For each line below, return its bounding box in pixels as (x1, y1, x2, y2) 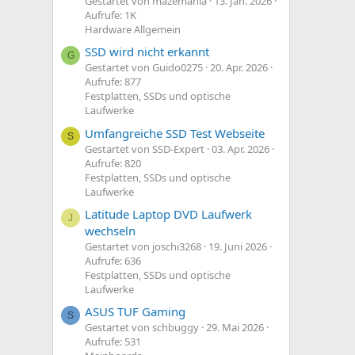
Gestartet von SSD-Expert (85, 141, 204, 156)
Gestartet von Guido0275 (85, 60, 203, 75)
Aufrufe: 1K (85, 8, 136, 23)
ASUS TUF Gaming (85, 303, 185, 320)
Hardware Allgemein (85, 22, 181, 37)
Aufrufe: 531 (85, 334, 141, 349)
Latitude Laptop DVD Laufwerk (85, 206, 252, 223)
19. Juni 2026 (208, 239, 267, 254)
